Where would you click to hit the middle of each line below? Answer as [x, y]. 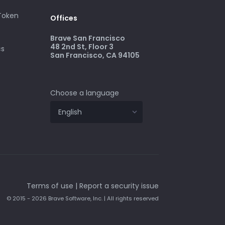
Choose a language [85, 93]
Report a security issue [119, 186]
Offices [64, 18]
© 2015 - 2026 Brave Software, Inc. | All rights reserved [83, 199]
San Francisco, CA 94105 [95, 55]
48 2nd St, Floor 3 [82, 46]
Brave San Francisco [88, 38]
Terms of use [50, 186]
